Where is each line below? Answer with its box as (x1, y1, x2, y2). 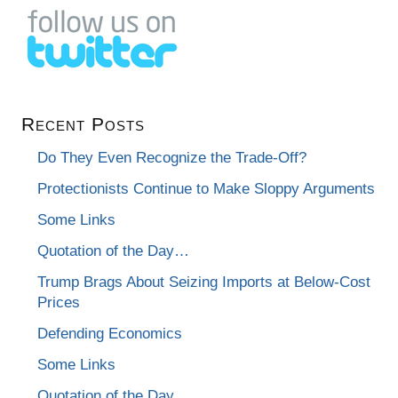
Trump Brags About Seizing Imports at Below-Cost (37, 273, 371, 291)
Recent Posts (21, 113, 146, 134)
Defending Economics (37, 324, 183, 342)
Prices (37, 293, 81, 311)
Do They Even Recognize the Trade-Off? (37, 148, 307, 166)
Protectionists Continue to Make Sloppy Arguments (37, 179, 376, 197)
